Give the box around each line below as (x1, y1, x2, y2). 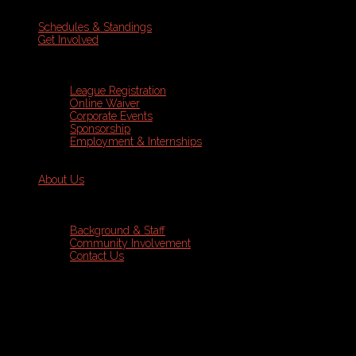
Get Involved (38, 33, 99, 46)
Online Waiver (70, 97, 140, 110)
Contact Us (70, 250, 124, 262)
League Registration (70, 84, 166, 97)
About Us (38, 173, 84, 186)
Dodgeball (6, 330, 87, 350)
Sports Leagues (6, 302, 88, 315)
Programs (91, 330, 166, 350)
